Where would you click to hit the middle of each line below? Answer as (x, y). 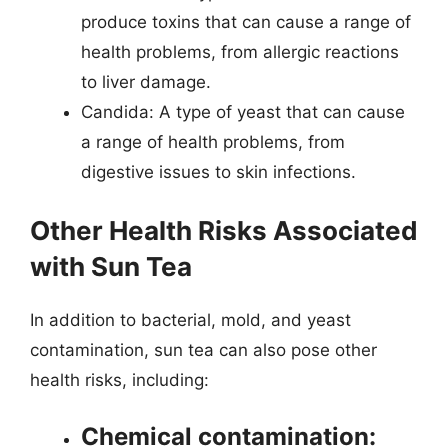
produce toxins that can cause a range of (246, 22)
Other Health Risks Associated (224, 230)
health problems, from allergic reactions (240, 52)
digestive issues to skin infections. (218, 172)
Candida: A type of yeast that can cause (243, 112)
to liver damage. (146, 82)
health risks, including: (119, 379)
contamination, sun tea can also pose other (203, 349)
